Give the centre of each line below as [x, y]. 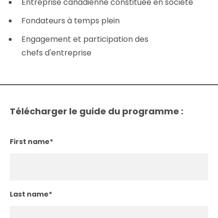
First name [30, 141]
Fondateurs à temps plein [71, 20]
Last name [29, 194]
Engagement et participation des [85, 39]
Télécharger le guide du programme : [97, 111]
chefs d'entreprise [57, 53]
